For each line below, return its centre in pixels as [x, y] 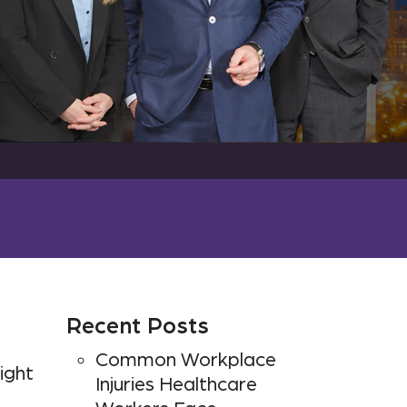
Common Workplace [186, 360]
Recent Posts [138, 327]
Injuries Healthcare [176, 385]
